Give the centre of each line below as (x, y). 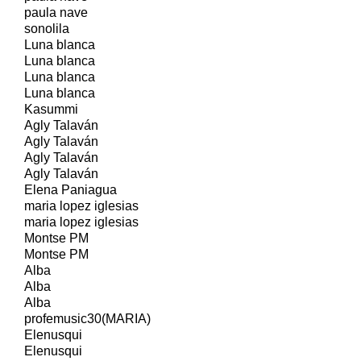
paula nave (56, 12)
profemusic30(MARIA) (87, 318)
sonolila (47, 28)
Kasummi (51, 109)
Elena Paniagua (71, 189)
